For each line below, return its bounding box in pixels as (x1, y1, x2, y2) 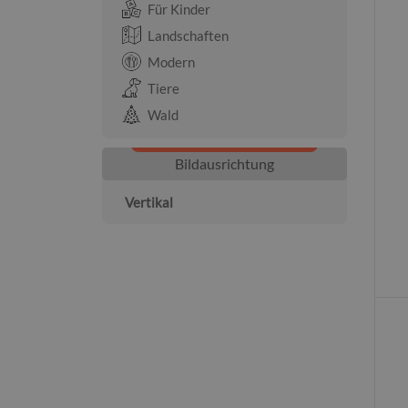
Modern (148, 54, 195, 70)
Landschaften (148, 27, 229, 44)
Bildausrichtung (174, 155, 274, 172)
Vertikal (125, 194, 173, 210)
